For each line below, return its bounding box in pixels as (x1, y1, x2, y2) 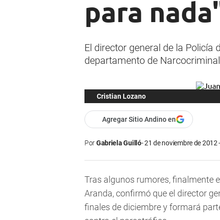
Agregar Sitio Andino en (102, 115, 176, 124)
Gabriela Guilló (96, 139, 141, 147)
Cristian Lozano (97, 92, 146, 101)
